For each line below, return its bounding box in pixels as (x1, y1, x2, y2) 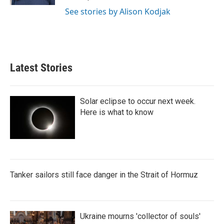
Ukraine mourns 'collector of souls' (80, 211, 200, 221)
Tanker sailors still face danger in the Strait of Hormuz (10, 169, 198, 179)
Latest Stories (10, 61, 72, 74)
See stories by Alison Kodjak (65, 5, 170, 17)
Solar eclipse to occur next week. (80, 96, 195, 106)
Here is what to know (80, 107, 153, 117)
